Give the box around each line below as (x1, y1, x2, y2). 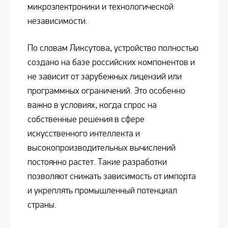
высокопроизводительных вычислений (27, 142, 176, 154)
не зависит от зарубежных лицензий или (27, 71, 182, 82)
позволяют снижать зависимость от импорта (27, 171, 196, 182)
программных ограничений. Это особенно (27, 85, 185, 97)
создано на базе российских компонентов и (27, 57, 195, 68)
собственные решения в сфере (27, 114, 145, 125)
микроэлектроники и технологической (27, 2, 174, 13)
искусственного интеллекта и (27, 128, 140, 139)
